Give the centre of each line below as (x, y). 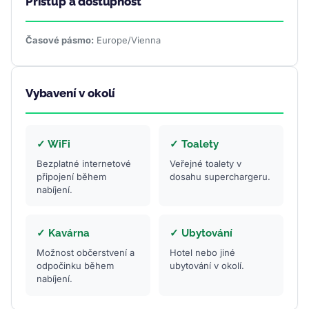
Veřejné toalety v (205, 163)
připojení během (71, 176)
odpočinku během (75, 266)
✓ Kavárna (63, 233)
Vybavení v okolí (71, 93)
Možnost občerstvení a (86, 253)
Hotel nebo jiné (202, 253)
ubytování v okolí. (207, 266)
